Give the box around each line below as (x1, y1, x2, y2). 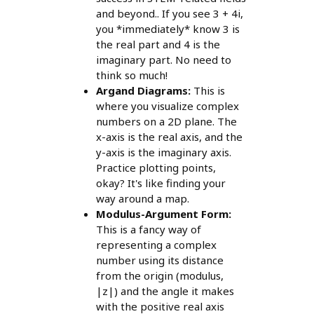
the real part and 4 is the (95, 37, 220, 52)
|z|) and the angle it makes (95, 284, 234, 299)
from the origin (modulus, (95, 268, 224, 283)
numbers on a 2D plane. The (95, 114, 237, 129)
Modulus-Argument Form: (95, 207, 231, 221)
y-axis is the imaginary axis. (95, 145, 231, 160)
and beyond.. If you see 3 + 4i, (95, 6, 243, 21)
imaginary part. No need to (95, 53, 231, 67)
